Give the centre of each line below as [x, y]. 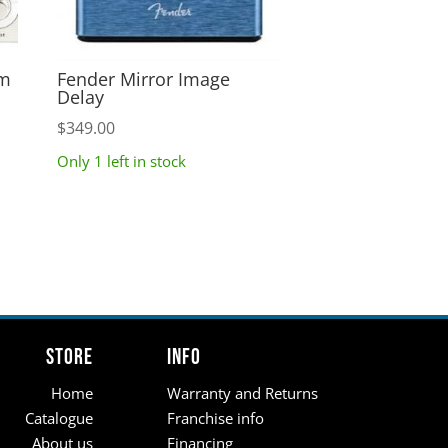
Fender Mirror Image [143, 78]
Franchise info [216, 418]
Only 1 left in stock [121, 161]
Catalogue [59, 418]
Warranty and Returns [243, 393]
